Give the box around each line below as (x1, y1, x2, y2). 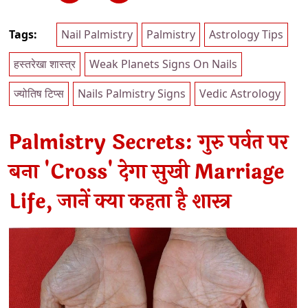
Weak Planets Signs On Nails (89, 56, 237, 71)
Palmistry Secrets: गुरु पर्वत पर (9, 126, 288, 158)
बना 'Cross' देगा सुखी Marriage (9, 156, 284, 188)
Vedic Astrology (199, 85, 280, 101)
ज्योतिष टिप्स (14, 85, 64, 101)
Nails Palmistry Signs (78, 85, 186, 101)
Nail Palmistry (61, 26, 133, 42)
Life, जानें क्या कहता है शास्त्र (9, 186, 231, 217)
